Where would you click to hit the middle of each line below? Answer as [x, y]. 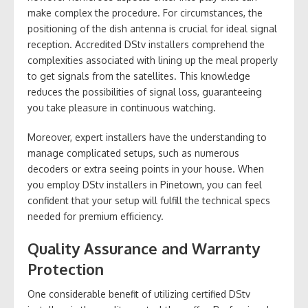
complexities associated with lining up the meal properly [153, 60]
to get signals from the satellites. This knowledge [139, 76]
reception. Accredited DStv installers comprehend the [146, 44]
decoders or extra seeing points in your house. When [146, 168]
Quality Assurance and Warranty [144, 248]
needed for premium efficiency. [96, 216]
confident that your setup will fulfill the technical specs [149, 200]
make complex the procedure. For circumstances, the [145, 12]
